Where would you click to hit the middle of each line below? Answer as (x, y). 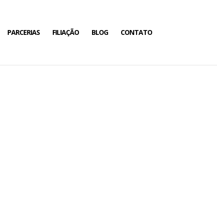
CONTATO (136, 32)
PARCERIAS (23, 32)
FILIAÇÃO (65, 32)
